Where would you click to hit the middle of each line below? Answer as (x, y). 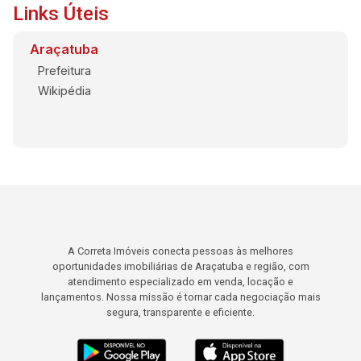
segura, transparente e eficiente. (180, 312)
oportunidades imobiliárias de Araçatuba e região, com (180, 266)
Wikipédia (64, 90)
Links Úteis (61, 13)
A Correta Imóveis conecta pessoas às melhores (180, 251)
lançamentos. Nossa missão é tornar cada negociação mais (180, 297)
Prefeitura (64, 70)
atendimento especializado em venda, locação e (180, 281)
